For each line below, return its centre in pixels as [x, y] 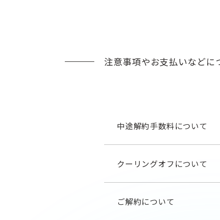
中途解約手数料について [162, 126]
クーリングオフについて [162, 164]
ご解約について [146, 201]
